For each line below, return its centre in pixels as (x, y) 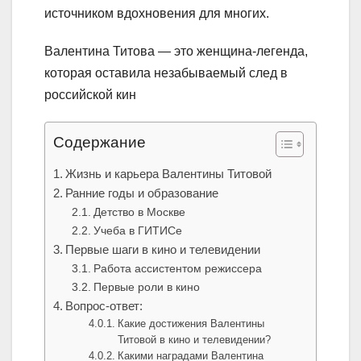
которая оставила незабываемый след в (166, 73)
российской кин (90, 95)
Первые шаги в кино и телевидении (163, 250)
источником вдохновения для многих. (157, 14)
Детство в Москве (139, 212)
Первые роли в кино (146, 287)
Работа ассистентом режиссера (177, 269)
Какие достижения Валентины (191, 324)
